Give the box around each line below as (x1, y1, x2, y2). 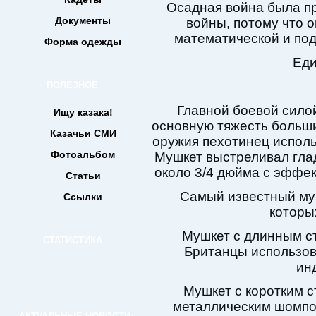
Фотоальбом (51, 149, 115, 160)
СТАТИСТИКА (42, 235, 102, 245)
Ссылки (63, 191, 102, 202)
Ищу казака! (53, 107, 113, 118)
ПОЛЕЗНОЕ (47, 80, 98, 90)
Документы (55, 15, 111, 26)
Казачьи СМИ (49, 128, 116, 139)
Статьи (65, 170, 101, 181)
